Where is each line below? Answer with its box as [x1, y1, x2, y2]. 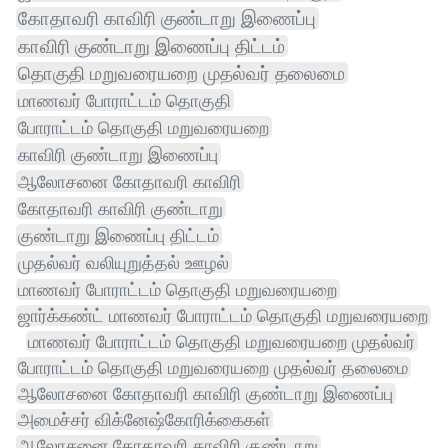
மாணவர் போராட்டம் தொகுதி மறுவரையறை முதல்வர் [28, 331, 415, 353]
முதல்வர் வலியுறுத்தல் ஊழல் [18, 251, 229, 274]
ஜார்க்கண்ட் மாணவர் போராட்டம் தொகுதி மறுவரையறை [18, 305, 428, 327]
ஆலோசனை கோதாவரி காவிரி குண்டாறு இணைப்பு [18, 383, 393, 405]
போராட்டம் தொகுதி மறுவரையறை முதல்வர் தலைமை [18, 357, 408, 379]
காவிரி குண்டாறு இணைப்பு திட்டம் [18, 35, 285, 58]
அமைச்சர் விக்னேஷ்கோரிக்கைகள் [18, 409, 270, 431]
